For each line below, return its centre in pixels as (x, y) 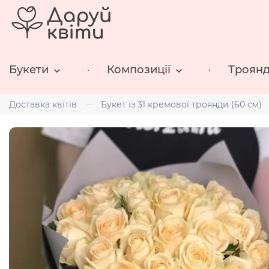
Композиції (138, 70)
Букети (29, 70)
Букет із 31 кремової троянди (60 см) (181, 104)
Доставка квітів (43, 104)
